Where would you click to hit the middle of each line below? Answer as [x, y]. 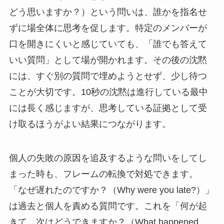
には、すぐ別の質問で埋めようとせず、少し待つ [108, 76]
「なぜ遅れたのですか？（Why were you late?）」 [111, 190]
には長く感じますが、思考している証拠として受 [108, 108]
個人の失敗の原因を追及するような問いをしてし [108, 158]
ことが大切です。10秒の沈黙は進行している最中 [108, 92]
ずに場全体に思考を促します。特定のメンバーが [108, 28]
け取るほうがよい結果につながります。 [90, 124]
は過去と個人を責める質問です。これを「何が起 [108, 206]
